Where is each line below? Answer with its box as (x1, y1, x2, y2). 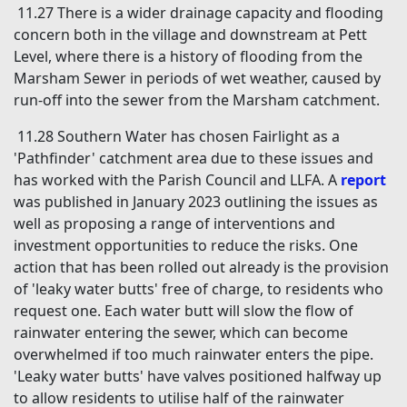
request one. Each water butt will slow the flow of (14, 301, 353, 322)
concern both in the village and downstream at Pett (14, 25, 367, 45)
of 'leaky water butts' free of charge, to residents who (14, 279, 383, 300)
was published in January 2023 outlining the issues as (14, 192, 378, 213)
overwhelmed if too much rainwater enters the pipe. (14, 344, 373, 365)
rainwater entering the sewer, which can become (14, 323, 348, 343)
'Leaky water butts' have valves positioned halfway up (14, 366, 382, 387)
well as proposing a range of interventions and (14, 213, 335, 234)
